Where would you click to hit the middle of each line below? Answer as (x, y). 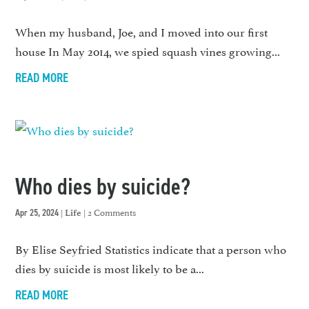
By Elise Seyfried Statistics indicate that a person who (151, 248)
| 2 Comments (109, 211)
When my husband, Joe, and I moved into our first (142, 31)
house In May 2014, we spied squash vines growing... (148, 51)
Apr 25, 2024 (37, 212)
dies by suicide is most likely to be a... (110, 267)
